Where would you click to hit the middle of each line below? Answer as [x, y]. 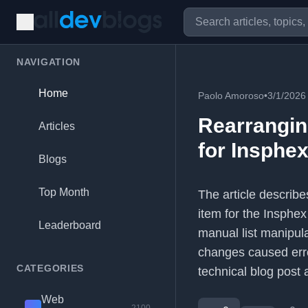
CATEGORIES [50, 268]
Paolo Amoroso [231, 96]
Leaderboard [70, 225]
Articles [57, 126]
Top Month [64, 192]
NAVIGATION [48, 62]
